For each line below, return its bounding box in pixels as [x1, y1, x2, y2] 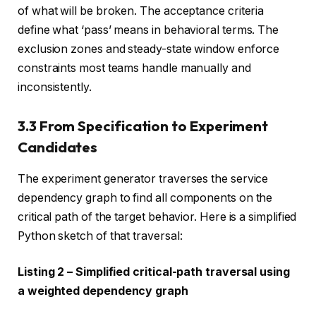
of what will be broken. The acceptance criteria [18, 4, 265, 18]
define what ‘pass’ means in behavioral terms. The [18, 23, 279, 37]
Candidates [18, 138, 98, 157]
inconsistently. [18, 80, 92, 94]
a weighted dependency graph [18, 284, 188, 298]
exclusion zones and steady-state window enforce [18, 42, 280, 56]
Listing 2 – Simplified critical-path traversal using [18, 265, 290, 279]
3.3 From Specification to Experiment [18, 117, 269, 135]
